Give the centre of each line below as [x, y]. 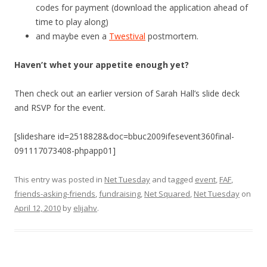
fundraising [120, 194]
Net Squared [167, 194]
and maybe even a [72, 36]
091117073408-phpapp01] [65, 150]
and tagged [173, 179]
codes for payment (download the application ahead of [142, 7]
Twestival [127, 36]
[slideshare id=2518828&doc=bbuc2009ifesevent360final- [124, 136]
